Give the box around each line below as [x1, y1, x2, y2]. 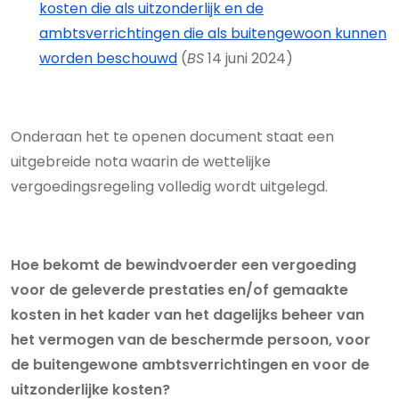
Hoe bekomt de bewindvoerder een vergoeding [11, 255, 356, 275]
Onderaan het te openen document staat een [11, 126, 334, 147]
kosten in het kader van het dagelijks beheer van [11, 305, 364, 325]
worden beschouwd [39, 48, 177, 69]
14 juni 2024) [204, 48, 293, 69]
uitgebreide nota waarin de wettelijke [11, 151, 271, 172]
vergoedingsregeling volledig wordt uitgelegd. [11, 176, 328, 197]
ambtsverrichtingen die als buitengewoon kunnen [39, 23, 387, 44]
